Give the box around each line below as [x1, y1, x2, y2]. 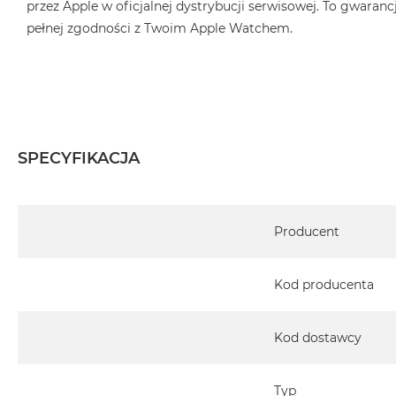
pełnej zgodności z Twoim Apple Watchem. [27, 20, 293, 37]
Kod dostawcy [274, 330, 362, 346]
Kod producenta [274, 277, 374, 293]
